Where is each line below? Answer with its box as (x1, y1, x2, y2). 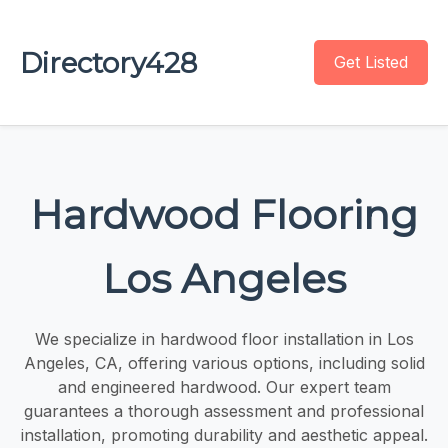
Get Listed (334, 52, 408, 72)
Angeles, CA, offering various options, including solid (23, 352, 425, 373)
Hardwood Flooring (30, 189, 418, 239)
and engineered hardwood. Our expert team (57, 376, 391, 397)
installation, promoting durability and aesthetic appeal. (20, 424, 428, 445)
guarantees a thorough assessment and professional (24, 400, 424, 421)
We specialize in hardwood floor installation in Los (34, 328, 414, 349)
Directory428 (20, 45, 197, 80)
